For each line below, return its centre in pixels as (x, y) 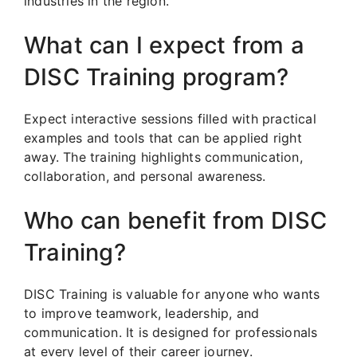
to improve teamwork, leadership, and (142, 313)
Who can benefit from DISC (176, 220)
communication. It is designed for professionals (171, 332)
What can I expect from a (164, 45)
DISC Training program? (157, 76)
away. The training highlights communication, (163, 157)
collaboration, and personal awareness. (145, 176)
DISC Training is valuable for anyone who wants (172, 294)
